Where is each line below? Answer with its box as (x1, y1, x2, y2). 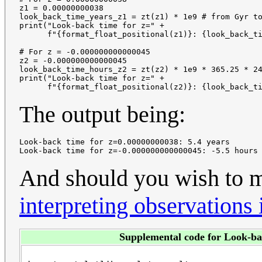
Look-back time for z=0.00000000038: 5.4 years (19, 137, 230, 147)
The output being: (19, 101, 185, 128)
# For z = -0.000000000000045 (19, 47, 150, 57)
